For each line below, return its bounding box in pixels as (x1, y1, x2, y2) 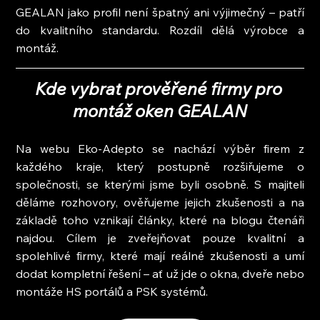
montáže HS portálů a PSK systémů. (16, 284, 209, 299)
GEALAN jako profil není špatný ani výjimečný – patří (16, 4, 304, 19)
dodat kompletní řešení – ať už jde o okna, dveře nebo (16, 266, 304, 281)
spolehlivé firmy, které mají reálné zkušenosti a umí (16, 248, 304, 263)
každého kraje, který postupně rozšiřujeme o (16, 159, 304, 174)
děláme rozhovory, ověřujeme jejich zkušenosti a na (16, 194, 304, 209)
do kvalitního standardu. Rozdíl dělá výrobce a (16, 22, 304, 37)
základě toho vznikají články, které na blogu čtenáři (16, 212, 304, 227)
